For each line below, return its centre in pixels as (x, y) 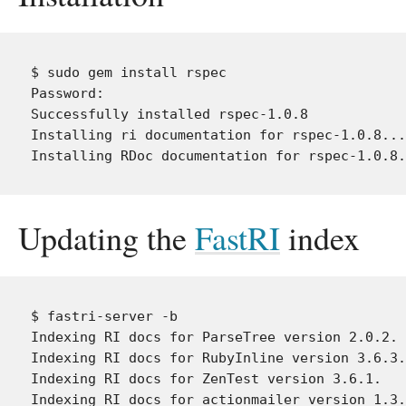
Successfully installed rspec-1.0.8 (169, 114)
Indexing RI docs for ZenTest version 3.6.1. (206, 378)
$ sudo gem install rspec (129, 72)
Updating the (106, 237)
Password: (68, 93)
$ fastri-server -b (104, 316)
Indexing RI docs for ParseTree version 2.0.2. (214, 337)
